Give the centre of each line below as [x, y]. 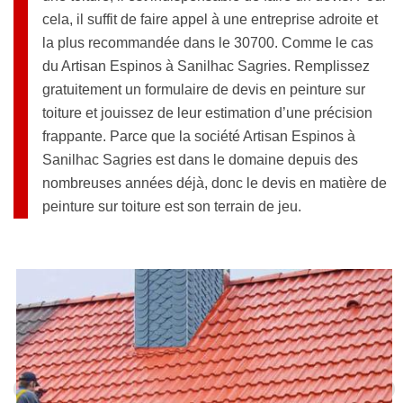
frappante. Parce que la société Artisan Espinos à [199, 137]
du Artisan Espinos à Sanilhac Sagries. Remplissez [206, 67]
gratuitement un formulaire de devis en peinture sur [204, 90]
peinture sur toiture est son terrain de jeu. [172, 207]
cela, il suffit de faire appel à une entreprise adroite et [210, 20]
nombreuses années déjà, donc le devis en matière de [215, 184]
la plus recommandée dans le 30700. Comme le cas [208, 43]
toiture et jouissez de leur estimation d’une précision [207, 113]
